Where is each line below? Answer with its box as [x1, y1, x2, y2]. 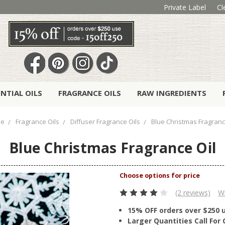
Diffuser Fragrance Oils [70, 117, 140, 127]
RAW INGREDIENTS [137, 88, 206, 98]
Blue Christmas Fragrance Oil [9, 138, 216, 158]
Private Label [163, 2, 206, 12]
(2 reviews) [175, 188, 210, 198]
